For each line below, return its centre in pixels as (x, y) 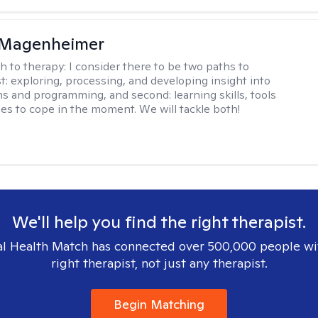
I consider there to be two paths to (159, 66)
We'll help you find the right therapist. (159, 222)
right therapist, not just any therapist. (159, 263)
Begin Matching (159, 304)
